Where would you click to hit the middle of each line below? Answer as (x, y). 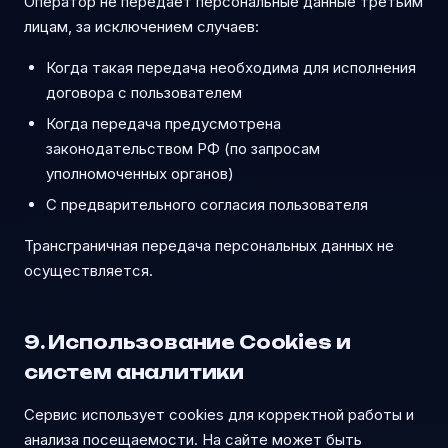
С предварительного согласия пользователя (207, 204)
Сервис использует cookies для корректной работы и (219, 414)
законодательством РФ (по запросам (183, 148)
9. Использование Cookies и (187, 342)
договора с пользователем (144, 92)
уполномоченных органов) (140, 173)
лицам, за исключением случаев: (141, 26)
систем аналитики (134, 372)
